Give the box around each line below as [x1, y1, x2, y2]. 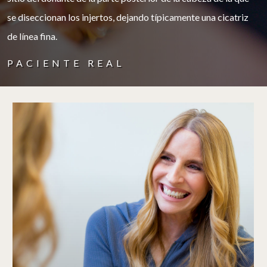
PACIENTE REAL [7, 57, 125, 69]
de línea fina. [7, 30, 58, 42]
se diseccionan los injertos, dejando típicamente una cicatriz [7, 11, 249, 23]
